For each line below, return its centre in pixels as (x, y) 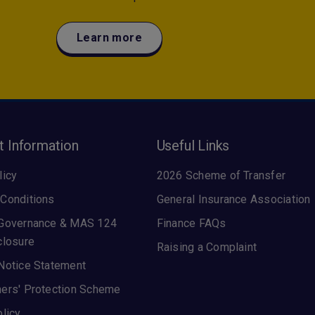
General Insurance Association (233, 199)
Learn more (109, 38)
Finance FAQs (191, 223)
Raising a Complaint (207, 247)
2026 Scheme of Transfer (221, 175)
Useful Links (193, 146)
